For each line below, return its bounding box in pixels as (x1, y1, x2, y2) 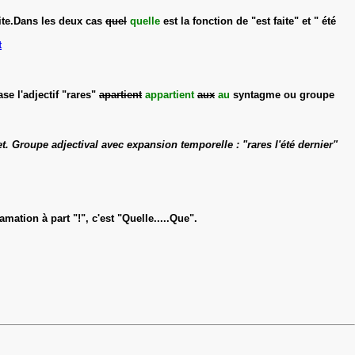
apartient (99, 88, 142, 101)
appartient (145, 88, 194, 101)
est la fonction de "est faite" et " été (160, 14, 336, 27)
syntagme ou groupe (233, 88, 334, 101)
